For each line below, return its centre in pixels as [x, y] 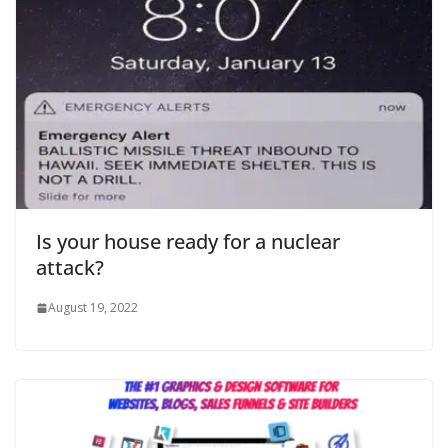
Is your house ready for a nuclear [188, 242]
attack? [70, 268]
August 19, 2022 [93, 308]
